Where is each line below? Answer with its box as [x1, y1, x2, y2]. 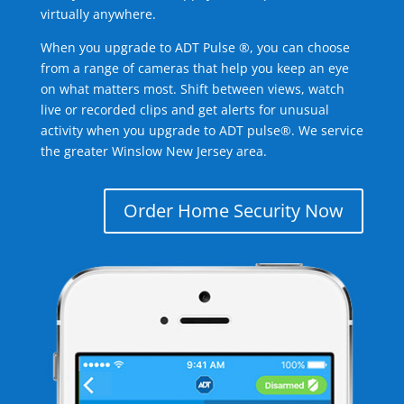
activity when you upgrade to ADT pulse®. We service [40, 122, 363, 139]
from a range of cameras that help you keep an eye [40, 60, 349, 77]
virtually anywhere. [40, 5, 156, 23]
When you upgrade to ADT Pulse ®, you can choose [40, 39, 350, 56]
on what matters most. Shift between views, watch [40, 80, 344, 97]
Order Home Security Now [124, 198, 344, 223]
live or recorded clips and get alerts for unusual [40, 101, 329, 118]
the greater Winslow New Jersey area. [40, 142, 267, 160]
